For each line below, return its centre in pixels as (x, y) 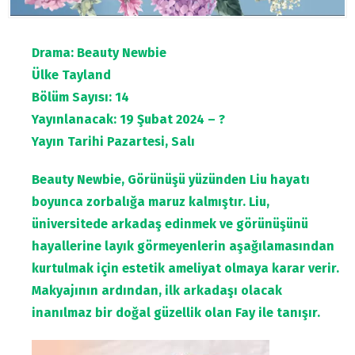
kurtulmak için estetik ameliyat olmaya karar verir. (185, 269)
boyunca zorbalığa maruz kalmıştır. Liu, (151, 202)
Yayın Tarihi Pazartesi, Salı (113, 142)
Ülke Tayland (71, 75)
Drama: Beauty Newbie (99, 53)
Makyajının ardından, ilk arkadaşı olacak (157, 291)
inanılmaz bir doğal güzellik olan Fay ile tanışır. (176, 313)
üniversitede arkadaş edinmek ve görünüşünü (170, 224)
